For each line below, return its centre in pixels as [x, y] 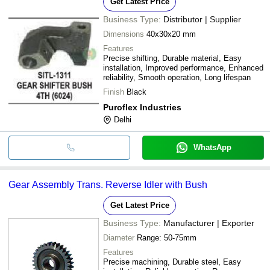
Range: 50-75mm [167, 237]
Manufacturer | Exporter [209, 223]
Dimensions [124, 34]
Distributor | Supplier [202, 19]
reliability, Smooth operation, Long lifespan [177, 77]
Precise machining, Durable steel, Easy [172, 262]
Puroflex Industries [142, 107]
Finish [114, 92]
